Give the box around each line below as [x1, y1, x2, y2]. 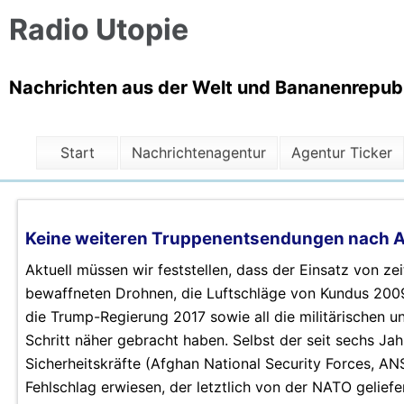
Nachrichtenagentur [132, 143, 267, 162]
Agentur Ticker [291, 143, 393, 162]
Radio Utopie [8, 12, 188, 48]
